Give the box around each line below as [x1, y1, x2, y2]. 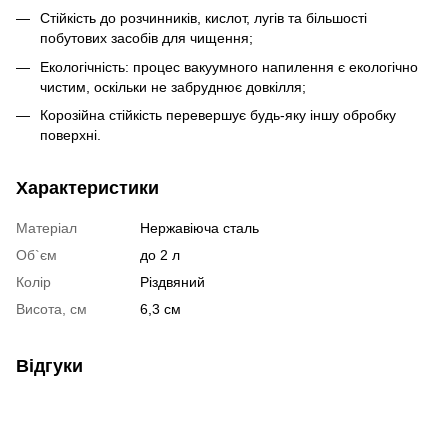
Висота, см [16, 300, 87, 317]
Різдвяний [140, 273, 205, 290]
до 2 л [140, 246, 180, 263]
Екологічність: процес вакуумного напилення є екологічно [40, 58, 418, 75]
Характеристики [16, 177, 159, 198]
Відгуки [16, 355, 83, 376]
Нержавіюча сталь [140, 219, 259, 236]
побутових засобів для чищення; [40, 30, 253, 47]
